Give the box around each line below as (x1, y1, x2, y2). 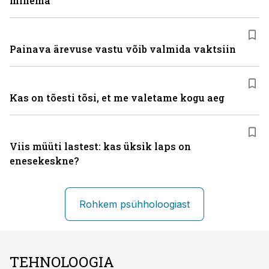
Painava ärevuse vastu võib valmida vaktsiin (10, 43, 236, 55)
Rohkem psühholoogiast (79, 198, 190, 210)
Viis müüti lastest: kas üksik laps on (10, 140, 191, 153)
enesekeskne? (10, 154, 79, 167)
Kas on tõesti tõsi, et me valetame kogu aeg (10, 91, 225, 104)
